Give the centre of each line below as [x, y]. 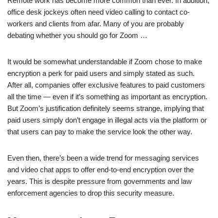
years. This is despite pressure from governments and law [100, 182]
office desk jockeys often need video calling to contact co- [99, 12]
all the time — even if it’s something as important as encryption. [107, 97]
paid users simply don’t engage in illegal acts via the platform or [107, 120]
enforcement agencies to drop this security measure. [91, 193]
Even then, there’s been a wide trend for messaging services [103, 158]
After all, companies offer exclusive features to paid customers [106, 85]
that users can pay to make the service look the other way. [100, 132]
